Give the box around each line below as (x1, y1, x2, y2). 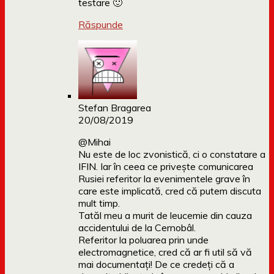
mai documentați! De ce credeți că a (78, 258, 234, 271)
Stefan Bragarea (78, 102, 151, 114)
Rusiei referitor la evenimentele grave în (78, 172, 250, 185)
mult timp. (78, 197, 120, 210)
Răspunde (78, 18, 123, 31)
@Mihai (78, 136, 111, 149)
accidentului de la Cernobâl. (78, 221, 196, 234)
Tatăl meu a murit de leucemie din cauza (78, 209, 252, 222)
